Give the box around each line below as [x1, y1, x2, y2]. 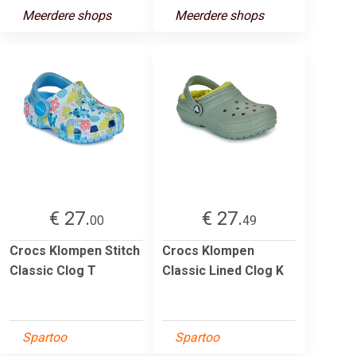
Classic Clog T [10, 262, 96, 278]
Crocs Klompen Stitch [10, 242, 140, 258]
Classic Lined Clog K [162, 262, 284, 278]
